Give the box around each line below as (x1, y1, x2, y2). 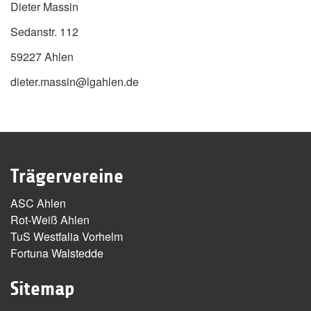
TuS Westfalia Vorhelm (10, 228, 123, 244)
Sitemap (10, 278, 75, 300)
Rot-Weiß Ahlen (10, 212, 90, 228)
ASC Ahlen (10, 195, 66, 211)
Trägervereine (10, 165, 124, 187)
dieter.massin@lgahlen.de (10, 74, 139, 90)
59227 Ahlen (10, 49, 74, 65)
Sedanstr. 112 (10, 24, 78, 40)
